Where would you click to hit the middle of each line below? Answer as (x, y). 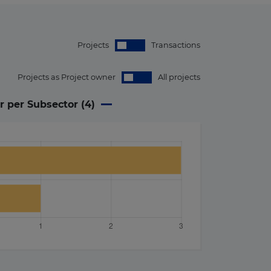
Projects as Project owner (67, 77)
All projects (179, 77)
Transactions (176, 45)
